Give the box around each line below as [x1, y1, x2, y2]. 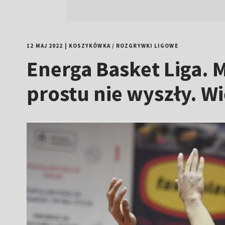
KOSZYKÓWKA [68, 42, 110, 49]
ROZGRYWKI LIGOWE [116, 42, 178, 49]
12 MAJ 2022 [27, 42, 63, 49]
